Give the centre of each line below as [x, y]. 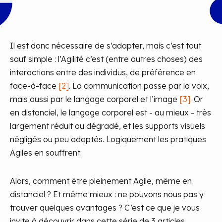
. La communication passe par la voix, [139, 86]
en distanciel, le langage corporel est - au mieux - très [111, 112]
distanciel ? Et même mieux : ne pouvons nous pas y [107, 194]
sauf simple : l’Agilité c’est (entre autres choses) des [106, 59]
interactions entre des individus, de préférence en [103, 72]
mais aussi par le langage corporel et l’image [95, 99]
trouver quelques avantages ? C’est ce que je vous [105, 208]
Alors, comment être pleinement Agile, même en [101, 181]
